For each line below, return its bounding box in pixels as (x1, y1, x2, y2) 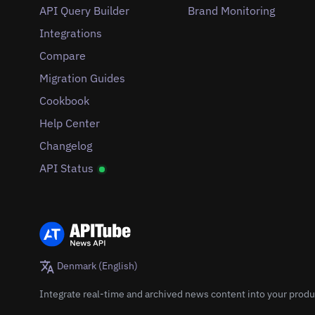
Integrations (39, 26, 102, 41)
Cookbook (39, 94, 89, 108)
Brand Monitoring (187, 4, 275, 18)
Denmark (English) (55, 259, 139, 273)
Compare (39, 49, 86, 63)
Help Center (39, 116, 100, 131)
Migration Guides (39, 71, 125, 86)
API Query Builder (39, 4, 129, 18)
